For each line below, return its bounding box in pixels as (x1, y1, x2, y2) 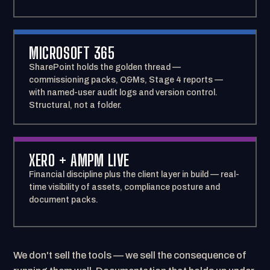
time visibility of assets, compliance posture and (29, 183, 221, 192)
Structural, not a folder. (29, 101, 122, 110)
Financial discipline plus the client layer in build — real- (29, 170, 240, 179)
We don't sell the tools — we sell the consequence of (13, 250, 247, 260)
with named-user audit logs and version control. (29, 88, 218, 97)
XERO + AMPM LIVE (29, 151, 130, 170)
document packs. (29, 195, 99, 204)
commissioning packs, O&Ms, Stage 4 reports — (29, 75, 224, 84)
